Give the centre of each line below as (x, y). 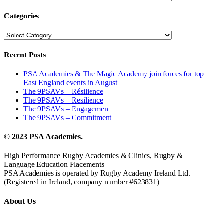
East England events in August (70, 82)
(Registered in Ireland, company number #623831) (82, 182)
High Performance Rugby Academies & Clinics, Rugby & (93, 156)
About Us (20, 201)
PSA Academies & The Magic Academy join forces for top (114, 73)
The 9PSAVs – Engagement (67, 109)
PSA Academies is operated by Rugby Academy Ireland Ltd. (97, 173)
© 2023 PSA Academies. (43, 137)
